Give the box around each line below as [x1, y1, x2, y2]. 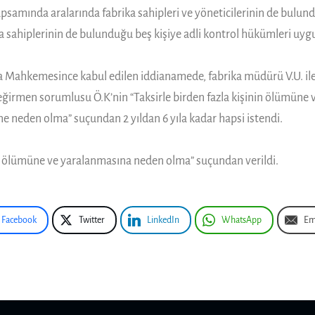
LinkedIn [147, 214, 179, 225]
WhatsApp [221, 214, 262, 225]
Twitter [79, 214, 105, 225]
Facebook [1, 214, 37, 225]
